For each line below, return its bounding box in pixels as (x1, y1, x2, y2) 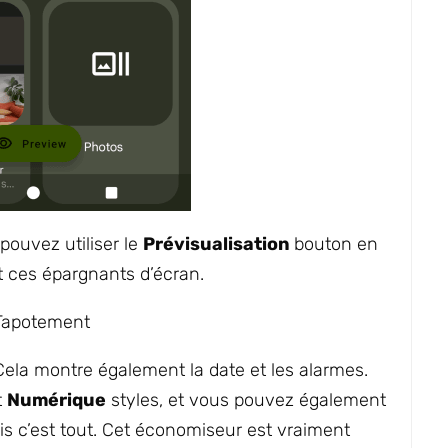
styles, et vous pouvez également (106, 389, 386, 411)
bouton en (294, 233, 378, 255)
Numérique (7, 389, 106, 411)
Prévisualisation (143, 233, 294, 255)
